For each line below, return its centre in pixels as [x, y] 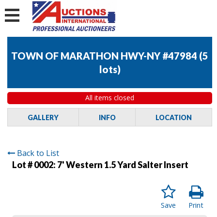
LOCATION [174, 117]
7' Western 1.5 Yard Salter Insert [123, 164]
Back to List [38, 153]
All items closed [110, 98]
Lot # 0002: [35, 164]
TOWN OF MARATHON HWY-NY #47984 [104, 56]
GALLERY [43, 117]
